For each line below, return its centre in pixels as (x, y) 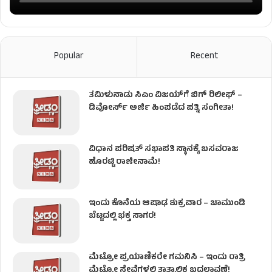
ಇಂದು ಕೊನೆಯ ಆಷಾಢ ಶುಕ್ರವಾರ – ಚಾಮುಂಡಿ (167, 203)
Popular (69, 56)
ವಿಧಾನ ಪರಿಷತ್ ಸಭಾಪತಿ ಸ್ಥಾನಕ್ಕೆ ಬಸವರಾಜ (164, 149)
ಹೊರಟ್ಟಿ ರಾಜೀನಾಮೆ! (124, 162)
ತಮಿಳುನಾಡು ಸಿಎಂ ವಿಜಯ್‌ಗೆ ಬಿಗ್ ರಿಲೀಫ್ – (165, 95)
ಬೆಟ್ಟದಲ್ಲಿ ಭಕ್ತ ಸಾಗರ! (122, 216)
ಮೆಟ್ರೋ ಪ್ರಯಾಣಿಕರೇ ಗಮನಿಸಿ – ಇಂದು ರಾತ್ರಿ (167, 257)
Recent (204, 56)
